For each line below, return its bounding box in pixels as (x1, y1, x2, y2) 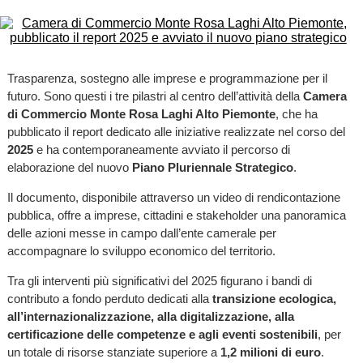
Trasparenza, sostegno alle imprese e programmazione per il (6, 71, 327, 85)
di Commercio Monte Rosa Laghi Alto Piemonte (6, 107, 275, 121)
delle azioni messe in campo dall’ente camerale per (6, 226, 276, 241)
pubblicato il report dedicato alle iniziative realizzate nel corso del (6, 125, 345, 139)
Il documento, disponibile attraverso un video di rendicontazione (6, 190, 340, 205)
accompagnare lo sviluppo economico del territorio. (6, 244, 275, 258)
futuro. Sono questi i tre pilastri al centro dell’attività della (6, 89, 303, 103)
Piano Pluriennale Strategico (131, 160, 293, 174)
